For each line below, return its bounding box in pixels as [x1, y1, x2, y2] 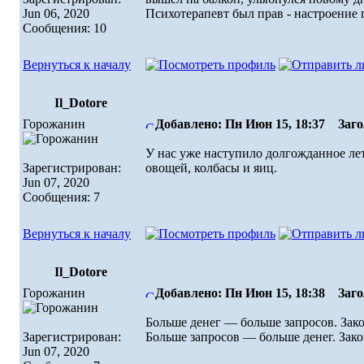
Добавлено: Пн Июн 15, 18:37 [155, 116, 325, 131]
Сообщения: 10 [23, 20, 106, 35]
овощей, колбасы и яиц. [145, 160, 277, 175]
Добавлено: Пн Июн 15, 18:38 [155, 285, 325, 300]
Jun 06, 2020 [23, 6, 89, 20]
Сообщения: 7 [23, 189, 100, 204]
